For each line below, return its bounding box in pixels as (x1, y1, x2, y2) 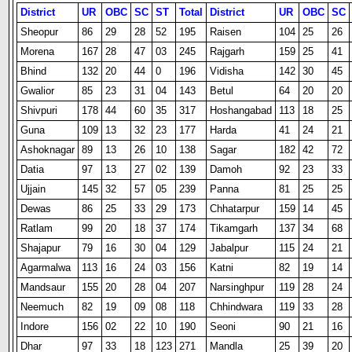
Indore (20, 321, 49, 332)
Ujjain (20, 183, 46, 195)
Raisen (210, 26, 242, 38)
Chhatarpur (210, 203, 260, 214)
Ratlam (20, 222, 53, 234)
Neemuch (20, 301, 64, 313)
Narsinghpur (210, 281, 265, 293)
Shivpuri (20, 104, 58, 116)
